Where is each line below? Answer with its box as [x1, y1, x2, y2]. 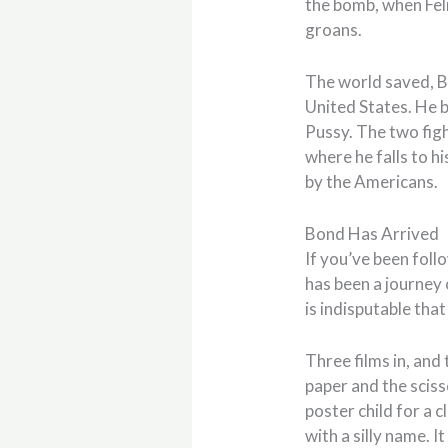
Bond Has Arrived [305, 223, 440, 245]
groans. [305, 18, 363, 40]
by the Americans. [305, 171, 439, 193]
